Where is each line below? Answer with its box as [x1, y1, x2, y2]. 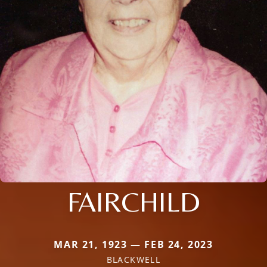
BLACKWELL [106, 253, 161, 265]
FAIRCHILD [67, 184, 200, 218]
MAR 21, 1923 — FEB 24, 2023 [54, 237, 213, 251]
